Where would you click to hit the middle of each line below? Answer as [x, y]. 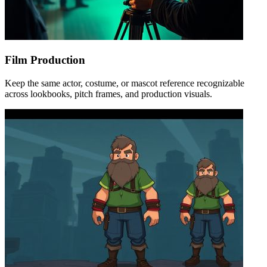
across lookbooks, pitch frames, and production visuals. [108, 94]
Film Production [45, 60]
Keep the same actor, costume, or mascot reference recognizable [125, 83]
